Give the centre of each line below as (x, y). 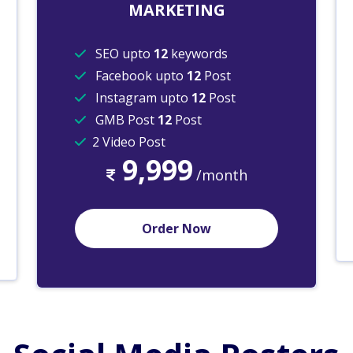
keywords (198, 54)
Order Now (176, 229)
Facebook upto (139, 76)
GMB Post (125, 120)
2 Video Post (129, 142)
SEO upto (123, 54)
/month (221, 175)
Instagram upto (142, 98)
